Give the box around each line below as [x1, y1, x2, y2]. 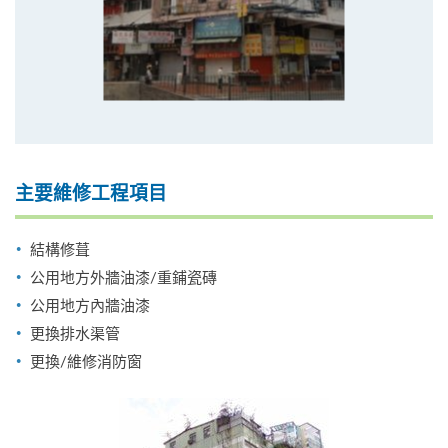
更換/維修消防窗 [30, 350, 142, 371]
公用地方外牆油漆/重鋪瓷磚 [30, 266, 217, 287]
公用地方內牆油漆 [30, 294, 150, 315]
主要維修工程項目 [15, 184, 167, 204]
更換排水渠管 [30, 322, 120, 343]
